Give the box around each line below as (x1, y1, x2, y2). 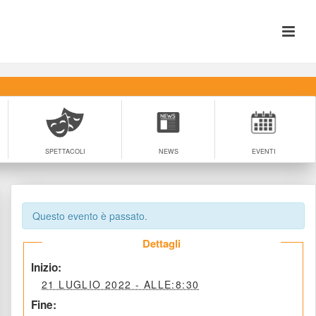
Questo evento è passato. (32, 209, 147, 223)
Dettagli (142, 235, 181, 251)
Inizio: (31, 259, 61, 275)
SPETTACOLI (44, 147, 85, 156)
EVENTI (251, 147, 276, 156)
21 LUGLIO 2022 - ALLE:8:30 (42, 276, 200, 291)
